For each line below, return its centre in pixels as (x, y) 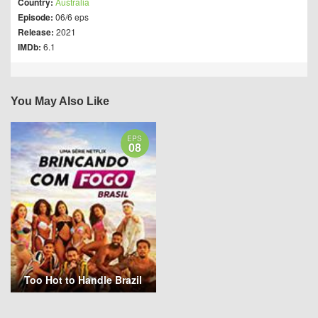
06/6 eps (71, 17)
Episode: (35, 17)
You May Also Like (60, 101)
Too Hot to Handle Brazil (83, 280)
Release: (36, 32)
